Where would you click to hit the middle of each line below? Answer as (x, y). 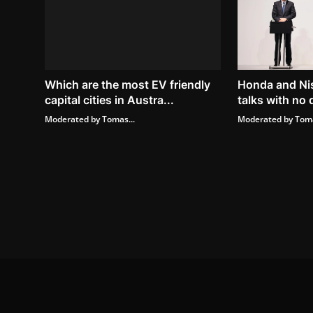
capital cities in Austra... (109, 100)
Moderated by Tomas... (90, 119)
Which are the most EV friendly (128, 84)
